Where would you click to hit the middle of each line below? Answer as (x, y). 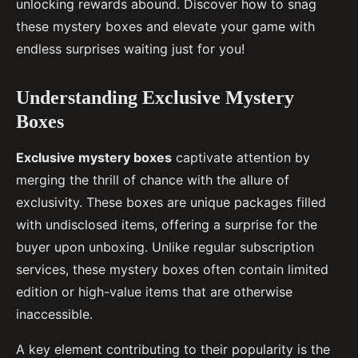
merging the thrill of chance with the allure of (153, 180)
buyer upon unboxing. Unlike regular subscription (165, 247)
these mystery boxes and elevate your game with (165, 26)
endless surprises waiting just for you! (130, 49)
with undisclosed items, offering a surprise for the (167, 225)
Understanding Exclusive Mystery (155, 97)
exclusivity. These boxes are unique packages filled (171, 202)
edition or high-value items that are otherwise (154, 292)
